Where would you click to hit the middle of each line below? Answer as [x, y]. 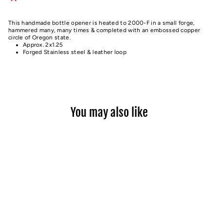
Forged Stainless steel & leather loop [75, 52]
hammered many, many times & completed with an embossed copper [104, 30]
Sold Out [74, 138]
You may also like [109, 112]
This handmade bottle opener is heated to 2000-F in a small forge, [102, 23]
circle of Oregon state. [39, 37]
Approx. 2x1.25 [43, 45]
